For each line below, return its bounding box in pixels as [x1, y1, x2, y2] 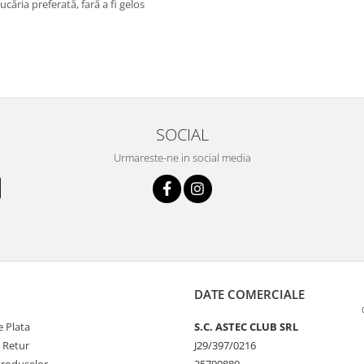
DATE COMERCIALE [194, 286, 305, 302]
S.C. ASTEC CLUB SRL [194, 319, 298, 334]
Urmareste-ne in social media [113, 150, 251, 165]
